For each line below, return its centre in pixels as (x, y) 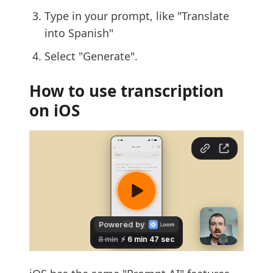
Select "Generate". (91, 56)
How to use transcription (126, 91)
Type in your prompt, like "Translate (137, 16)
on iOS (55, 111)
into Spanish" (79, 33)
